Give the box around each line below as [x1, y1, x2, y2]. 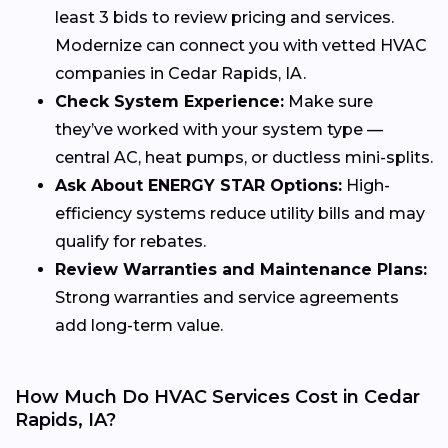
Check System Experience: [55, 91, 284, 111]
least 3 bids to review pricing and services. [55, 7, 394, 27]
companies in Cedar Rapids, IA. [55, 63, 306, 83]
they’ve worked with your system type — [55, 119, 383, 139]
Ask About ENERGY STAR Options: [55, 175, 342, 195]
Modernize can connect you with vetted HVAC [55, 35, 427, 55]
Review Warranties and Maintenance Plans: [55, 259, 427, 279]
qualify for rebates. [55, 231, 206, 251]
